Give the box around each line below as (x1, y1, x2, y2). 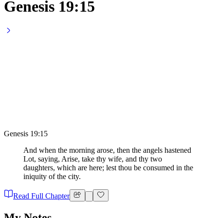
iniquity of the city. (23, 172, 81, 181)
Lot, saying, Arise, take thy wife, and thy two (23, 155, 162, 163)
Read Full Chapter (13, 191, 70, 200)
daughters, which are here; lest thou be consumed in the (23, 163, 193, 172)
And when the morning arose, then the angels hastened (23, 146, 191, 155)
